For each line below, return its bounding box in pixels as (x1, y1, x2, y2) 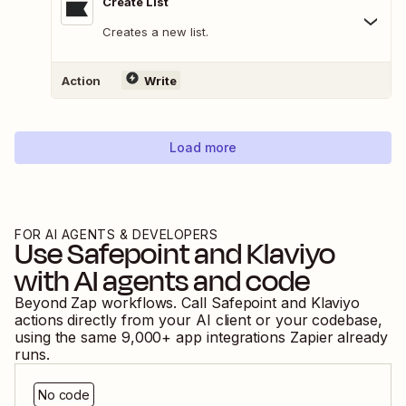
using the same (14, 328, 117, 347)
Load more (169, 140, 237, 156)
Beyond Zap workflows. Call (14, 294, 211, 313)
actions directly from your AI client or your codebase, (14, 311, 382, 330)
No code (38, 387, 91, 403)
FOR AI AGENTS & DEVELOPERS (14, 227, 218, 243)
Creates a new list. (102, 24, 208, 40)
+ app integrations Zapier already (161, 328, 388, 347)
